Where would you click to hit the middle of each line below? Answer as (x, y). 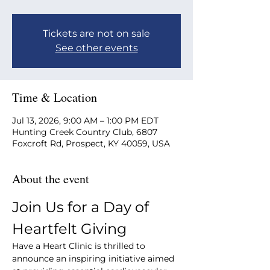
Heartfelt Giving (69, 229)
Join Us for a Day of (82, 207)
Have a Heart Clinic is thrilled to (80, 246)
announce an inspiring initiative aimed (94, 259)
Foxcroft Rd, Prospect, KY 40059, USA (91, 143)
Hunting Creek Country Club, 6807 (85, 132)
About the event (51, 179)
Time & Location (55, 97)
